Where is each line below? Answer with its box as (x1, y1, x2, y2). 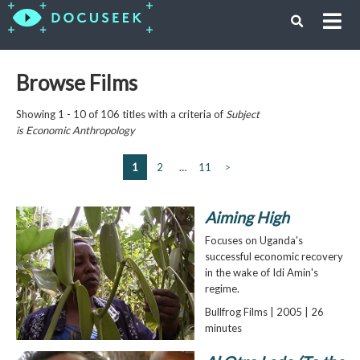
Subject (225, 107, 260, 121)
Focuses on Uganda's (204, 233, 303, 247)
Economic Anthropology (25, 123, 135, 137)
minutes (204, 321, 242, 334)
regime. (204, 281, 239, 295)
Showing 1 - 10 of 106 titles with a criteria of (15, 107, 226, 121)
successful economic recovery (204, 249, 343, 263)
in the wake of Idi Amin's (204, 265, 318, 279)
